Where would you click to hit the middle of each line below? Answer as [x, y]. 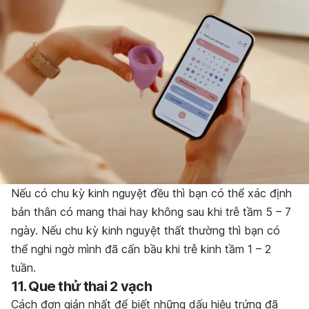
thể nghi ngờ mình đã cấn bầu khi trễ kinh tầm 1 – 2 [141, 249]
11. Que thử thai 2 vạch [81, 287]
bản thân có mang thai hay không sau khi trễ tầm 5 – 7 [151, 212]
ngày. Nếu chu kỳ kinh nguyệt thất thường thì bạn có [146, 231]
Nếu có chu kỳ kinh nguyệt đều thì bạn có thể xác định [151, 193]
